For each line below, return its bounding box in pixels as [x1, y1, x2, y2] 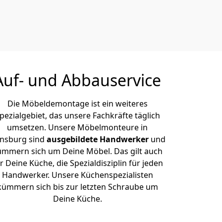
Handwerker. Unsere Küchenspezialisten [1, 169, 153, 180]
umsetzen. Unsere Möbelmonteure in [7, 122, 148, 133]
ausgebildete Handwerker [47, 134, 151, 145]
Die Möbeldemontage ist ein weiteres [7, 98, 148, 109]
